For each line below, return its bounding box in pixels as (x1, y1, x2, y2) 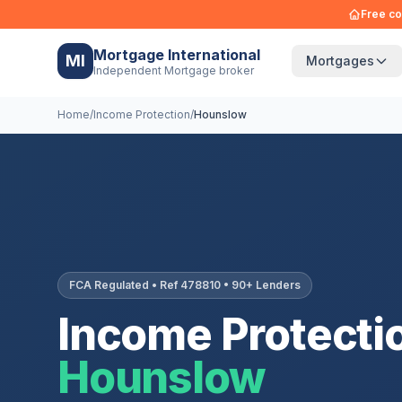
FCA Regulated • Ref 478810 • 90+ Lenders (69, 277, 301, 292)
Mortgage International (93, 45, 260, 64)
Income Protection (93, 108, 190, 121)
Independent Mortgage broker (93, 63, 254, 77)
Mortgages (305, 53, 374, 68)
